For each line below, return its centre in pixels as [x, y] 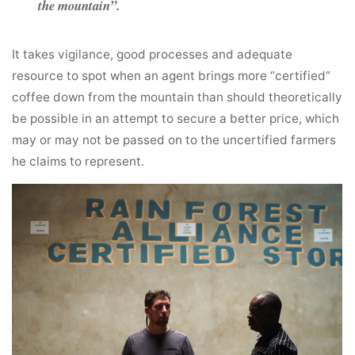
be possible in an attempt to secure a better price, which [176, 118]
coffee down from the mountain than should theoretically [177, 97]
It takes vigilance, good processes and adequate [153, 54]
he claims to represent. [78, 161]
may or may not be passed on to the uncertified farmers [174, 139]
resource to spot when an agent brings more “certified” [172, 75]
